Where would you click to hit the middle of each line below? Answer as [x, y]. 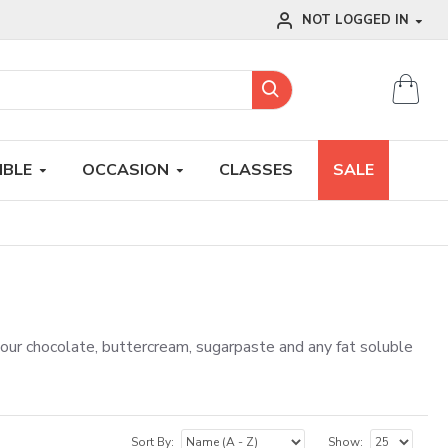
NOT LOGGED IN [357, 20]
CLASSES [256, 169]
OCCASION [125, 169]
